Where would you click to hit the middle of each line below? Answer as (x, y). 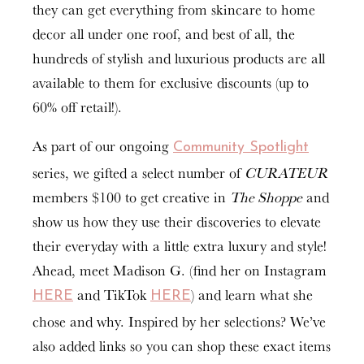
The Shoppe (266, 197)
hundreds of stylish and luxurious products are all (179, 58)
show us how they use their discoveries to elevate (177, 221)
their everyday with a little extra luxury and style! (180, 246)
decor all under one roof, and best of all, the (164, 34)
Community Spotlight (241, 148)
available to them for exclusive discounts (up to (171, 82)
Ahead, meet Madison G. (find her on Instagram (180, 270)
